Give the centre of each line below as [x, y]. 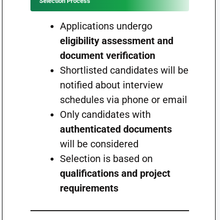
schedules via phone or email [123, 100]
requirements [89, 188]
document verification [107, 55]
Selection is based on [106, 159]
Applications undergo [106, 26]
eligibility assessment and [116, 41]
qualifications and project [115, 173]
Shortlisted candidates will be [124, 70]
